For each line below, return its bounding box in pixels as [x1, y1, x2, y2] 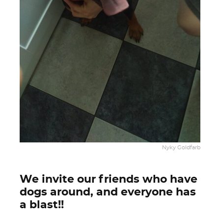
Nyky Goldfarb [162, 144, 200, 150]
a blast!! [20, 199, 64, 210]
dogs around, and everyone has [20, 187, 196, 197]
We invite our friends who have [20, 174, 197, 185]
